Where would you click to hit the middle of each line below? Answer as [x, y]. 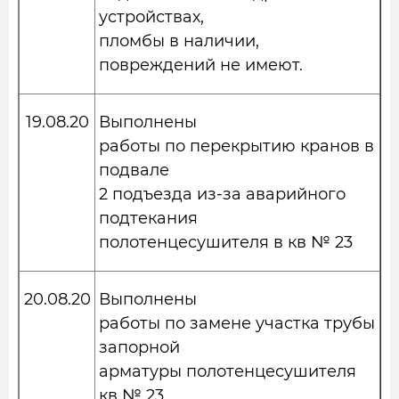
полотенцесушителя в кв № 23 [226, 242]
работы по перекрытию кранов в [236, 146]
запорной [139, 347]
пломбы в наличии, [179, 41]
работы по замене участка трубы [237, 323]
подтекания [148, 218]
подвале [134, 170]
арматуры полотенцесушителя [228, 371]
